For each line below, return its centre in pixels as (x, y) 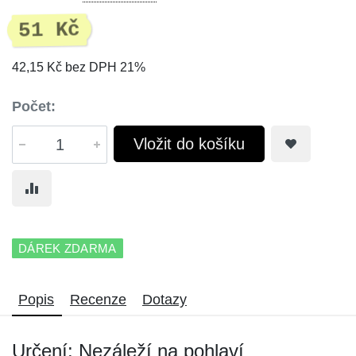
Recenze (98, 300)
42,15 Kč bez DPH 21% (79, 67)
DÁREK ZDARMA (68, 248)
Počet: (34, 106)
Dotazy (164, 300)
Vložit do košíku (189, 144)
